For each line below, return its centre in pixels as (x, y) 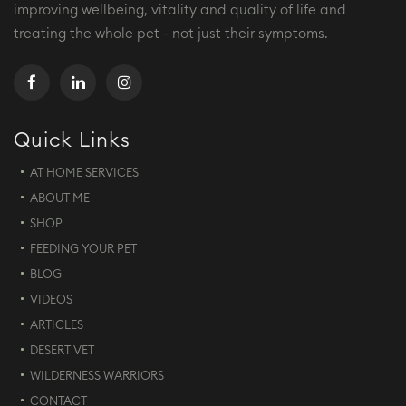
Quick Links (72, 140)
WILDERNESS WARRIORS (97, 376)
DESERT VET (62, 351)
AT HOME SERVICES (84, 173)
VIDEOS (51, 300)
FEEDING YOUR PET (83, 249)
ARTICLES (57, 325)
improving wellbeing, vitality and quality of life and (180, 10)
